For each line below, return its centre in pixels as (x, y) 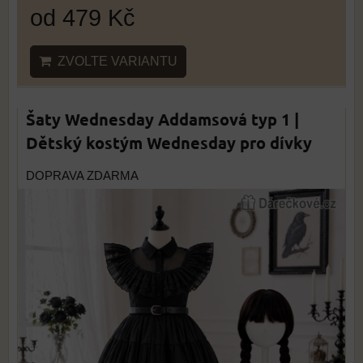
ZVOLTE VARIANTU (114, 61)
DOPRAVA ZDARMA (82, 176)
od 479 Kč (83, 17)
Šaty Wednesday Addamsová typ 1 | (162, 119)
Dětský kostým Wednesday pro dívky (169, 143)
